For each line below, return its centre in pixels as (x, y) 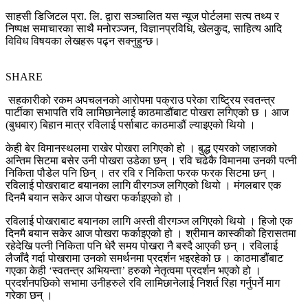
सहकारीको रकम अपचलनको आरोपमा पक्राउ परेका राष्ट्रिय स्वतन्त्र (140, 100)
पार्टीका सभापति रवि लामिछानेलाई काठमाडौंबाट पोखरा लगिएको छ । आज (147, 112)
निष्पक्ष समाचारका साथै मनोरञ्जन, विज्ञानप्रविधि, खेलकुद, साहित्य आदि (144, 28)
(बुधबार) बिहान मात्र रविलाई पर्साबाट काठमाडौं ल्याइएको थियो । (131, 124)
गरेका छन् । (29, 295)
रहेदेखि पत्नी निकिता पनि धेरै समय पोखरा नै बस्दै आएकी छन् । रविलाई (142, 245)
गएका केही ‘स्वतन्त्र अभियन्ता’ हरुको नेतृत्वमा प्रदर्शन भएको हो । (133, 270)
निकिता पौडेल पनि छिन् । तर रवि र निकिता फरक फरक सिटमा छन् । (141, 173)
